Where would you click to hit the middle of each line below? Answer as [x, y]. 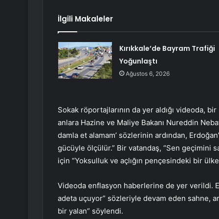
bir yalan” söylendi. [90, 211]
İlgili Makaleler [85, 19]
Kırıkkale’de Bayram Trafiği [167, 49]
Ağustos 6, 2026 [147, 74]
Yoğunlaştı [138, 61]
